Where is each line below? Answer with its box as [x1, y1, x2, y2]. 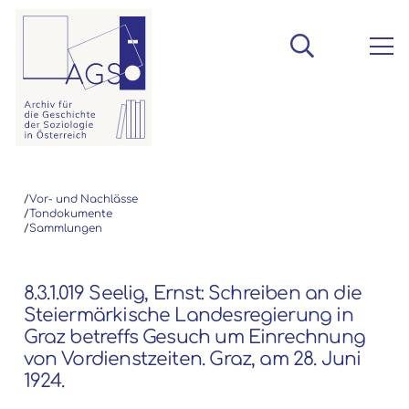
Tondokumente [28, 207, 112, 220]
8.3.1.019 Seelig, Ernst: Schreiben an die [23, 282, 362, 304]
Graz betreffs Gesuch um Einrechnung [23, 326, 365, 348]
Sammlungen [28, 222, 102, 235]
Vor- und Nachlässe [28, 193, 138, 205]
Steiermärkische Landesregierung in [23, 304, 353, 326]
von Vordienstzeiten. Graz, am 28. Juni [23, 348, 362, 370]
